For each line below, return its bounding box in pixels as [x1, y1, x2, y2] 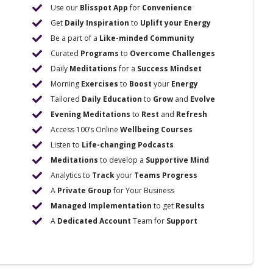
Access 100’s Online [51, 124, 121, 135]
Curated [51, 48, 81, 58]
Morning [51, 79, 82, 89]
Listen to [51, 140, 82, 150]
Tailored [51, 94, 82, 104]
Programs [80, 48, 119, 58]
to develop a [98, 155, 146, 165]
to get [152, 200, 176, 211]
